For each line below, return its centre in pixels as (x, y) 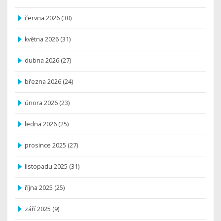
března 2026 (44, 82)
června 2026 (43, 18)
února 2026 (42, 103)
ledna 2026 (41, 124)
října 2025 (39, 188)
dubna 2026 (43, 61)
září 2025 (38, 209)
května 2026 (42, 39)
